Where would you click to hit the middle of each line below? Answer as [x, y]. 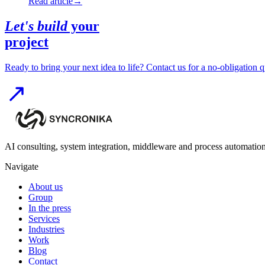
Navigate [22, 167]
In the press [50, 208]
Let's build [36, 26]
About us [46, 187]
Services [44, 219]
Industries [46, 229]
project [27, 42]
